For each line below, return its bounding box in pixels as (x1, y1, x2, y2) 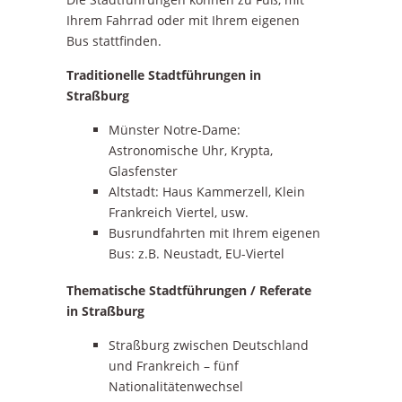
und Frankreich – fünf (108, 357, 239, 375)
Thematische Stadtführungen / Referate (66, 282, 311, 300)
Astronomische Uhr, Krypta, (108, 142, 273, 160)
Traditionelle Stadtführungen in (66, 66, 261, 84)
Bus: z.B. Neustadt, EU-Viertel (108, 245, 284, 263)
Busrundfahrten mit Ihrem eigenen (108, 224, 320, 242)
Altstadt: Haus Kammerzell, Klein (108, 183, 305, 201)
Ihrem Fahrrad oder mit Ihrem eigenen (66, 12, 300, 30)
